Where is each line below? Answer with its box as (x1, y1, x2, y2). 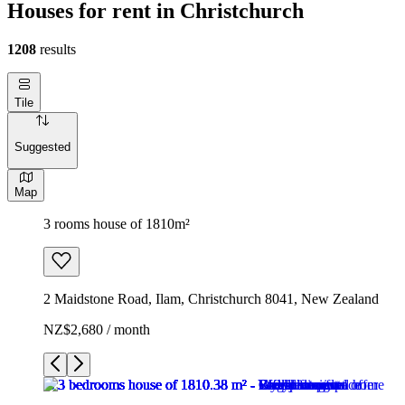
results (36, 41, 76, 57)
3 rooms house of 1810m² (43, 215, 190, 231)
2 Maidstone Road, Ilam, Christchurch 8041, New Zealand (43, 290, 379, 306)
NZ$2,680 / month (43, 321, 150, 337)
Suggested (14, 140, 71, 155)
